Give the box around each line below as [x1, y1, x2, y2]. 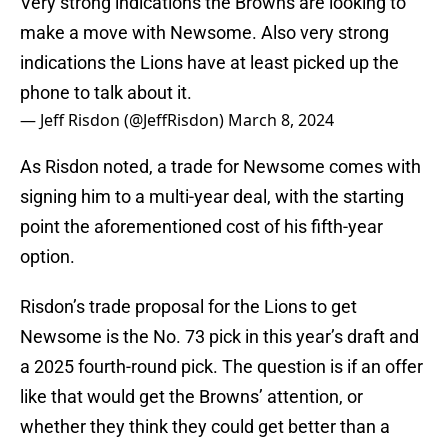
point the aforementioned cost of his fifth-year [20, 216, 383, 238]
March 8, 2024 [228, 109, 334, 132]
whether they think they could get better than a [20, 416, 390, 438]
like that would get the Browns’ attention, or [20, 386, 363, 408]
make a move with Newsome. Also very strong [20, 22, 389, 44]
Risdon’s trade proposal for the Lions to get [20, 296, 357, 318]
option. [20, 246, 75, 268]
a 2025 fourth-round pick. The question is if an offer [20, 356, 423, 378]
